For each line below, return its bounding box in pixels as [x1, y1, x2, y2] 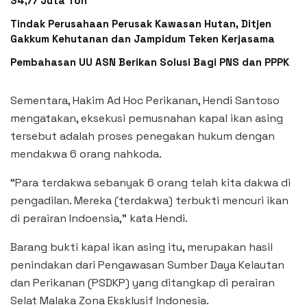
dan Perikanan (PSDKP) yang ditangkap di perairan [10, 275, 275, 291]
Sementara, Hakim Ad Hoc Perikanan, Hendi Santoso [10, 93, 280, 108]
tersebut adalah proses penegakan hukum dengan [10, 129, 275, 144]
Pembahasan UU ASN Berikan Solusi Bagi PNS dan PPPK [10, 56, 289, 69]
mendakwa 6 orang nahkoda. [10, 147, 162, 162]
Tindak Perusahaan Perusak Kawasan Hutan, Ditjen [10, 17, 271, 31]
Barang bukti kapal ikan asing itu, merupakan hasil [10, 240, 273, 255]
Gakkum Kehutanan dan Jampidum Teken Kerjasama [10, 32, 275, 46]
